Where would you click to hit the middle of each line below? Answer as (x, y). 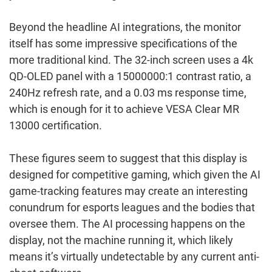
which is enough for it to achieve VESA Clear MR (124, 109)
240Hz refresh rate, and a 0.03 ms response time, (128, 92)
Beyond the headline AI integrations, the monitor (125, 27)
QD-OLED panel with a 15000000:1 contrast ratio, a (130, 76)
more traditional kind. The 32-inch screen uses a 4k (131, 59)
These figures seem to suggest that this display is (128, 158)
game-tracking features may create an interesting (128, 191)
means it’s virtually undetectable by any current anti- (134, 256)
